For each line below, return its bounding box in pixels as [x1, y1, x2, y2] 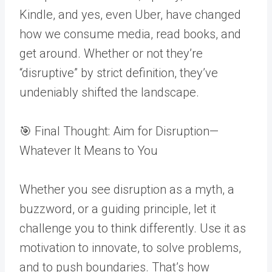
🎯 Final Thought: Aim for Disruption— [19, 123, 219, 138]
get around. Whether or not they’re [19, 46, 203, 61]
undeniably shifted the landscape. [19, 84, 199, 100]
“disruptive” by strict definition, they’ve [19, 65, 218, 80]
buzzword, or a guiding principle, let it [19, 201, 216, 216]
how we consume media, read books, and [19, 26, 241, 41]
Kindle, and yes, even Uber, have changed [19, 7, 241, 22]
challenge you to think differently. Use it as [19, 220, 246, 236]
